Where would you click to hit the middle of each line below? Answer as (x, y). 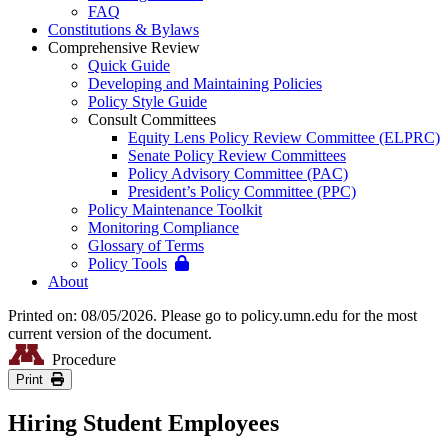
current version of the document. (110, 333)
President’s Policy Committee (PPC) (242, 191)
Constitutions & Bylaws (123, 29)
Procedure (80, 359)
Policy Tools (127, 263)
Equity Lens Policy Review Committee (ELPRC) (284, 137)
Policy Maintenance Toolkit (175, 209)
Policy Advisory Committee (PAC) (238, 173)
